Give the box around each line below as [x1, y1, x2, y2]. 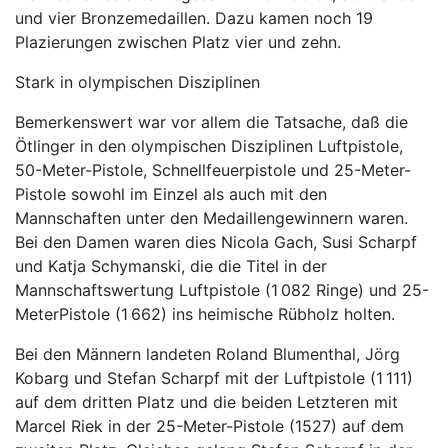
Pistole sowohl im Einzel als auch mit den [15, 184, 327, 204]
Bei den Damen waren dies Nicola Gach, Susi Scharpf [15, 232, 417, 252]
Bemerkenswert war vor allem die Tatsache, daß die [15, 112, 408, 132]
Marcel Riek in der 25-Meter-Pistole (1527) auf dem [15, 416, 404, 436]
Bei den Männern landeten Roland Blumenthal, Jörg [15, 344, 400, 364]
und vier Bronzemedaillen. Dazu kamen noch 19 [15, 8, 373, 28]
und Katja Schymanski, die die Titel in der [15, 256, 327, 276]
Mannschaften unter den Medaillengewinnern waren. [15, 208, 408, 228]
